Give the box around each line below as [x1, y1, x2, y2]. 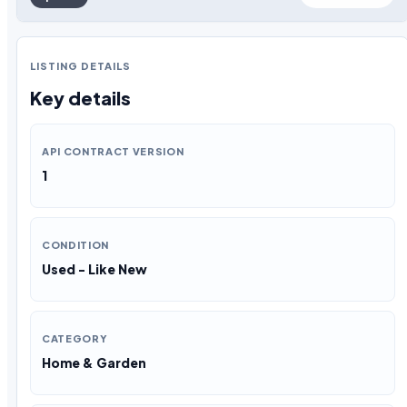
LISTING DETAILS [30, 60, 131, 72]
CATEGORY [42, 333, 108, 345]
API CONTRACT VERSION [42, 145, 184, 158]
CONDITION [42, 239, 109, 252]
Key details [30, 85, 131, 109]
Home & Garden [42, 354, 146, 372]
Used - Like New [42, 261, 147, 278]
